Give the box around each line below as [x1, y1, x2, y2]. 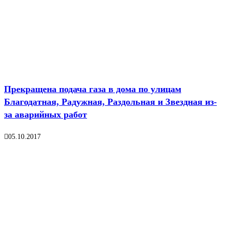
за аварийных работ [4, 109, 87, 120]
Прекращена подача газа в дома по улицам [4, 84, 181, 95]
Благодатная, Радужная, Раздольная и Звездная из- [4, 97, 217, 107]
